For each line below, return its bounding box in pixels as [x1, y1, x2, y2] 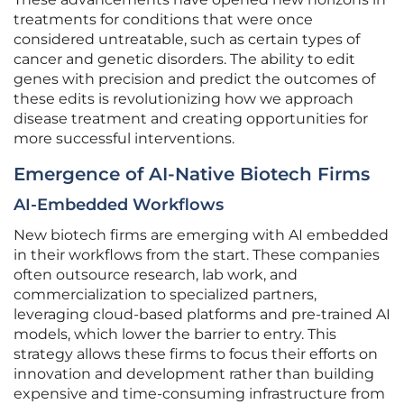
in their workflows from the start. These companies [14, 246, 380, 264]
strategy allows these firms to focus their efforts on [14, 345, 378, 363]
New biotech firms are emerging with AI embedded [14, 226, 389, 244]
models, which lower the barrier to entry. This [14, 326, 336, 344]
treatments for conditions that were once [14, 11, 313, 29]
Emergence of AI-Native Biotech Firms [14, 163, 370, 186]
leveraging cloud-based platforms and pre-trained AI [14, 306, 390, 324]
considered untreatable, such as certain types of [14, 31, 360, 49]
